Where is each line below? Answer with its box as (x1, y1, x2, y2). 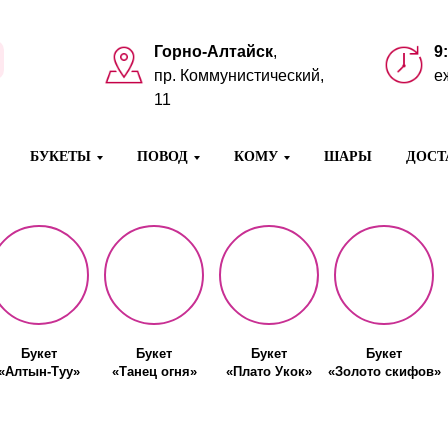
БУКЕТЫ (30, 149, 91, 164)
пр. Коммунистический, (154, 67, 324, 84)
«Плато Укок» (226, 364, 312, 379)
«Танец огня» (111, 364, 197, 379)
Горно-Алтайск (154, 43, 273, 60)
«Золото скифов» (327, 364, 441, 379)
